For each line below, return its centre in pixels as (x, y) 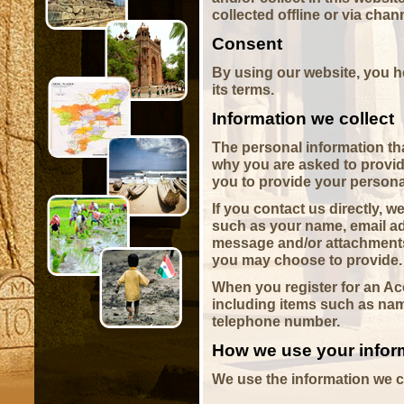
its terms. (243, 89)
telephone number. (276, 321)
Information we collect (303, 118)
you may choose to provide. (307, 260)
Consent (247, 43)
